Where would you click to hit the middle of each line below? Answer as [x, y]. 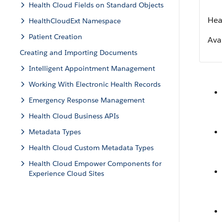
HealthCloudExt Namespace [75, 21]
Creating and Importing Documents [79, 53]
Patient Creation [55, 37]
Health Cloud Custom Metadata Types [91, 148]
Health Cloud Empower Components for [95, 164]
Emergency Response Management [87, 100]
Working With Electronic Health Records [95, 84]
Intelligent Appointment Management [92, 68]
